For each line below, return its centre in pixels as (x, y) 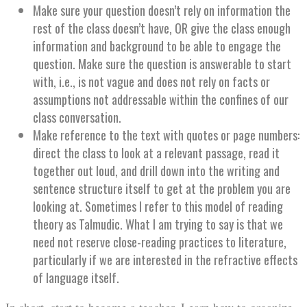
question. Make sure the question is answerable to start (162, 63)
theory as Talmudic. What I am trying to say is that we (158, 224)
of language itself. (76, 277)
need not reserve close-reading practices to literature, (160, 242)
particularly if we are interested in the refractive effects (165, 259)
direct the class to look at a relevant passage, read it (156, 152)
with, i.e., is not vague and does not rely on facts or (151, 81)
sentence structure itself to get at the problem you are (162, 188)
